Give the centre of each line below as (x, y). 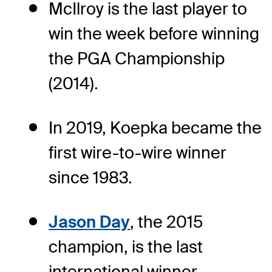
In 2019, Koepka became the (155, 128)
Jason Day (89, 222)
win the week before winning (154, 34)
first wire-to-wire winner (138, 153)
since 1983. (90, 178)
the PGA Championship (137, 59)
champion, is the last (126, 247)
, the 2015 (166, 222)
